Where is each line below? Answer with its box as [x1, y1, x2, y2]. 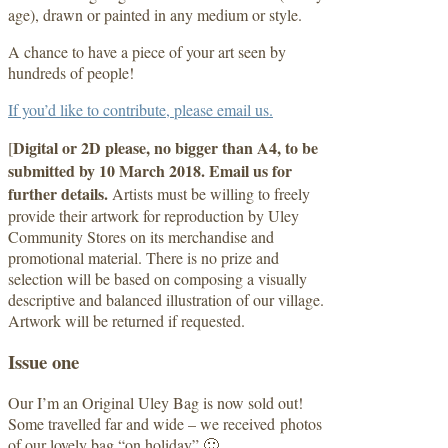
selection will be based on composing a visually [8, 267, 307, 289]
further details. [8, 181, 112, 205]
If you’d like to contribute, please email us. [8, 98, 273, 120]
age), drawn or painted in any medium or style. [8, 3, 302, 25]
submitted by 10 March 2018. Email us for [8, 158, 292, 182]
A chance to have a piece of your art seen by [8, 40, 286, 62]
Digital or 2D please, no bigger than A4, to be [13, 135, 318, 159]
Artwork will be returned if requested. [8, 309, 245, 331]
